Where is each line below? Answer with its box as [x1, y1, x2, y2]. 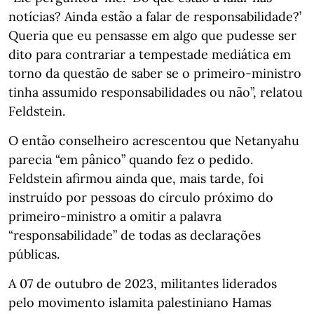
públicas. [8, 245, 60, 262]
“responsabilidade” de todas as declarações [8, 226, 261, 243]
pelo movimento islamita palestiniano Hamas [8, 294, 271, 310]
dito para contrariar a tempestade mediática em [8, 46, 291, 62]
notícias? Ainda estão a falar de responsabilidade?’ [8, 8, 301, 25]
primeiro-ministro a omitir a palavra [8, 207, 221, 224]
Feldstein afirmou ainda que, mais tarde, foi [8, 170, 264, 186]
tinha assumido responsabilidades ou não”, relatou [8, 83, 303, 100]
